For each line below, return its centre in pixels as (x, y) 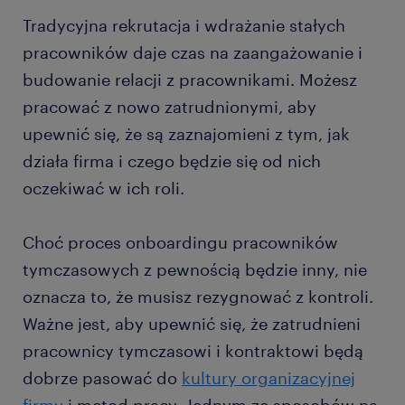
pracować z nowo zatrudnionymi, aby (170, 107)
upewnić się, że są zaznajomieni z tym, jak (186, 134)
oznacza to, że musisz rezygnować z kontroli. (198, 297)
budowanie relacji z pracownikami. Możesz (190, 80)
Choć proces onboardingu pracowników (180, 243)
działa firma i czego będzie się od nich (172, 161)
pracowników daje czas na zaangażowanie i (193, 53)
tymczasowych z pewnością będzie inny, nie (195, 270)
